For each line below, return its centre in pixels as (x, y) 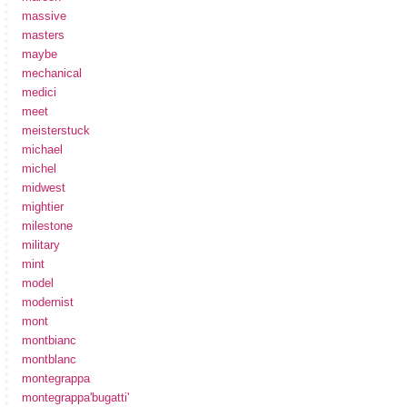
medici (39, 92)
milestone (47, 225)
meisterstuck (56, 130)
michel (39, 168)
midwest (44, 187)
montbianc (49, 340)
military (41, 244)
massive (44, 15)
